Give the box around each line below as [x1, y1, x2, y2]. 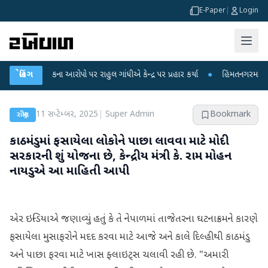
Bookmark [210, 109, 251, 120]
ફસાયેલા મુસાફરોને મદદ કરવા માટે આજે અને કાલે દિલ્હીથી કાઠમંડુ [10, 231, 250, 244]
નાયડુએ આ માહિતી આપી [10, 164, 129, 179]
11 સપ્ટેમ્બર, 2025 [35, 109, 98, 120]
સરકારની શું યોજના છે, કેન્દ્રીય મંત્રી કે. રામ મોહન [10, 149, 232, 165]
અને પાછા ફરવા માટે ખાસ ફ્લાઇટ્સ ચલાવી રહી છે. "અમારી [10, 249, 229, 262]
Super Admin [105, 109, 154, 120]
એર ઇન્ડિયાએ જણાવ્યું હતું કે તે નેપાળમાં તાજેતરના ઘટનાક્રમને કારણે [10, 213, 258, 226]
